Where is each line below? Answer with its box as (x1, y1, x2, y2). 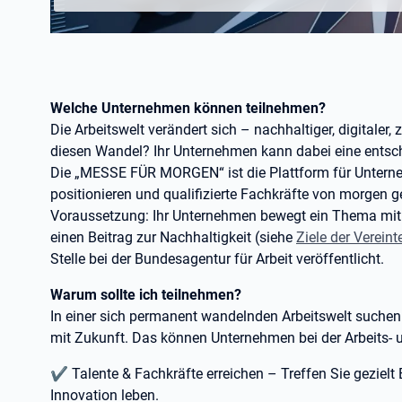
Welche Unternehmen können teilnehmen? (50, 100, 326, 117)
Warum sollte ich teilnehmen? (50, 286, 241, 303)
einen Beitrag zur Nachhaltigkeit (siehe (50, 229, 296, 246)
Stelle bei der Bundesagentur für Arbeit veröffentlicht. (50, 250, 384, 267)
